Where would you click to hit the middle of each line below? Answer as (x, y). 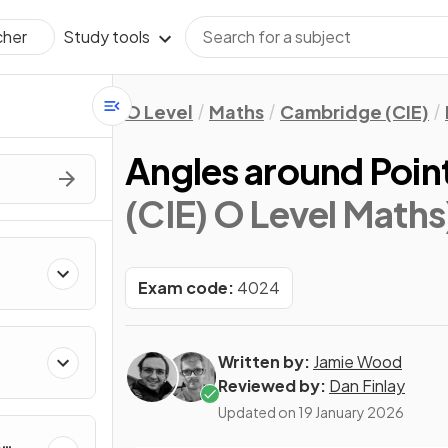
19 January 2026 (351, 412)
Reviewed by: (272, 385)
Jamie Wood (357, 361)
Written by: (264, 361)
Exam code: (186, 287)
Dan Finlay (367, 385)
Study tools (106, 36)
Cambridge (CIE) (354, 111)
